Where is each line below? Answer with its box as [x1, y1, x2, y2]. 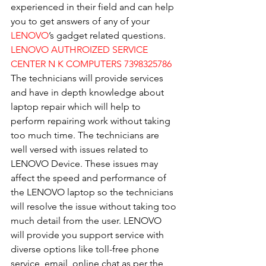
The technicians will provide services [11, 72, 166, 84]
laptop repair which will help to [11, 100, 143, 112]
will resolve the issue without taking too [11, 200, 179, 212]
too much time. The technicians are [11, 129, 161, 141]
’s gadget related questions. [49, 29, 166, 41]
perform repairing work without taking [11, 115, 173, 126]
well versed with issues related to [11, 143, 151, 155]
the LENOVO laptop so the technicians [11, 186, 176, 198]
